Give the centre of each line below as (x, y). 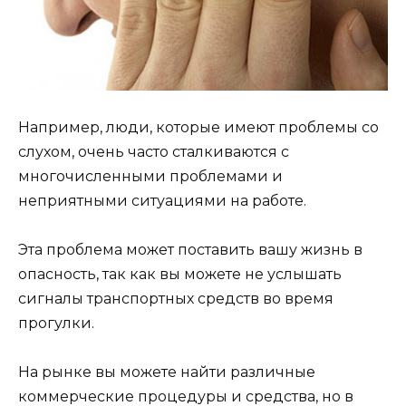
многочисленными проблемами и (150, 177)
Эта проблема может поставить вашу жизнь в (190, 250)
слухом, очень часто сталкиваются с (154, 152)
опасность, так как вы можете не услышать (180, 275)
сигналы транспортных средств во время (176, 299)
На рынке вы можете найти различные (167, 372)
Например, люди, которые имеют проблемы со (198, 128)
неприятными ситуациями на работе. (162, 201)
